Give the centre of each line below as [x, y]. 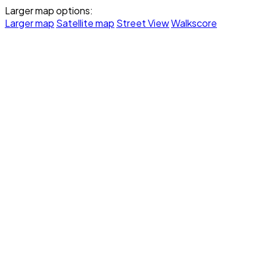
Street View [143, 23]
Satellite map [85, 23]
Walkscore [194, 23]
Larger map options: [49, 10]
